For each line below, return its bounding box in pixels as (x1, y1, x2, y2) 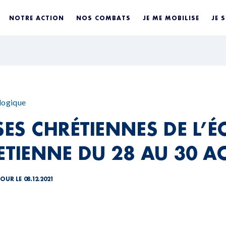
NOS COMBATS (76, 14, 131, 22)
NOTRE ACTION (9, 14, 65, 22)
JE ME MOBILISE (143, 14, 200, 22)
